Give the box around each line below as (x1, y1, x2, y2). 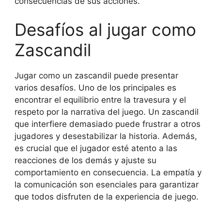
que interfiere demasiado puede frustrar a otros (15, 119, 201, 129)
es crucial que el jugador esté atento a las (15, 143, 177, 153)
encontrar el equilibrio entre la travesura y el (15, 95, 186, 105)
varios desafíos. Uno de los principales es (15, 83, 176, 93)
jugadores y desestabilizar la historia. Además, (15, 131, 197, 141)
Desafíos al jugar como (15, 19, 196, 40)
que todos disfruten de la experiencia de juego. (15, 192, 199, 201)
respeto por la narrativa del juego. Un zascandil (15, 107, 199, 117)
